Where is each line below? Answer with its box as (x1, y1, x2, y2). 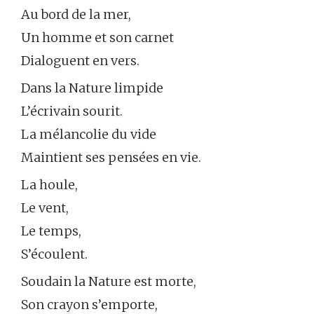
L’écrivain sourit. (21, 103, 123, 120)
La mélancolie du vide (21, 126, 156, 143)
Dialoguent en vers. (21, 53, 139, 69)
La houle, (21, 177, 78, 193)
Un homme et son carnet (21, 29, 174, 46)
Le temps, (21, 223, 81, 240)
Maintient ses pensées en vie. (21, 149, 201, 166)
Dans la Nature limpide (21, 80, 163, 97)
